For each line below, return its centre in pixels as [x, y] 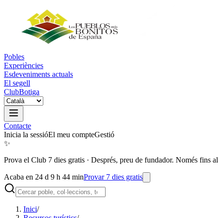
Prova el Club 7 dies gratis [44, 160]
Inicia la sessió [26, 135]
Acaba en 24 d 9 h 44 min [44, 177]
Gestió [104, 135]
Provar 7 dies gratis [113, 177]
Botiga [29, 92]
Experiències [24, 65]
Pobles [14, 57]
